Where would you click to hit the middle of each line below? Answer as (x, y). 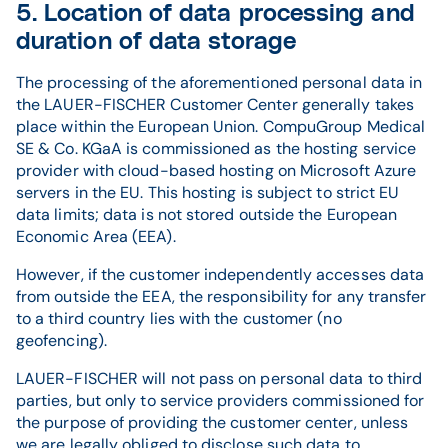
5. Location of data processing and (215, 14)
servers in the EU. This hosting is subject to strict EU (208, 192)
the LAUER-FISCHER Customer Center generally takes (215, 104)
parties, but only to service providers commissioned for (220, 400)
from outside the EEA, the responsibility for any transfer (221, 296)
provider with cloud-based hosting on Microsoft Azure (216, 170)
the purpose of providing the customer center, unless (212, 422)
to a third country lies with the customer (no (179, 318)
